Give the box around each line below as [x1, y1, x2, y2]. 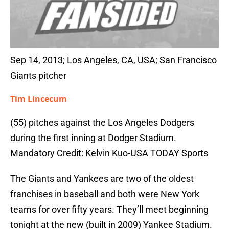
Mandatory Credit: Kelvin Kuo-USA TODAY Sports [10, 148, 208, 159]
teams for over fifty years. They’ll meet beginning [10, 204, 209, 215]
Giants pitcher [10, 70, 66, 81]
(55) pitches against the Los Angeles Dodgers [10, 117, 194, 128]
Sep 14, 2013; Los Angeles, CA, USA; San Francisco [10, 55, 217, 66]
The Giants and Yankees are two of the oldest [10, 173, 194, 185]
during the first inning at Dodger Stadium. [10, 132, 176, 144]
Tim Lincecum [10, 93, 67, 105]
